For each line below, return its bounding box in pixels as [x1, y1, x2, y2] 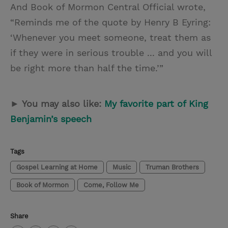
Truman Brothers [146, 163, 199, 171]
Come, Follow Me [83, 181, 139, 189]
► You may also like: [10, 98, 104, 109]
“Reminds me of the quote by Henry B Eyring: [10, 17, 211, 27]
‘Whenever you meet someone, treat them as [10, 32, 211, 43]
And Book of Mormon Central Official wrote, [10, 2, 206, 12]
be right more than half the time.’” [10, 63, 163, 73]
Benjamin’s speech [10, 113, 92, 124]
